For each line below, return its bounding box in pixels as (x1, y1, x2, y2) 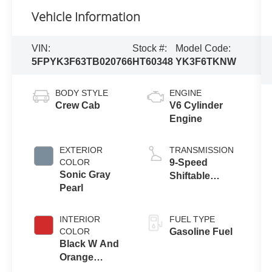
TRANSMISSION (169, 144, 234, 155)
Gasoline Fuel (169, 226, 233, 237)
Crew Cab (55, 100, 101, 110)
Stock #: (132, 42, 168, 53)
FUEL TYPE (169, 214, 215, 224)
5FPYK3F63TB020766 (32, 56, 133, 67)
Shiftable (169, 170, 210, 181)
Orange (59, 251, 94, 262)
